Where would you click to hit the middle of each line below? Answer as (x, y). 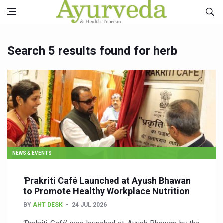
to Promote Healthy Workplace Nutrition (107, 191)
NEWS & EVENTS (32, 153)
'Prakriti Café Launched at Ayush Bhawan (107, 180)
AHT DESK (48, 205)
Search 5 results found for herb (92, 51)
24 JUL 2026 (89, 205)
